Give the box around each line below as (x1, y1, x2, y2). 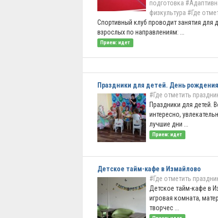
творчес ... (149, 204, 179, 212)
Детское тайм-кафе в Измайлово (97, 165, 201, 173)
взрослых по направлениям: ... (97, 28, 184, 36)
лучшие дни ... (149, 120, 188, 128)
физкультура (149, 9, 186, 17)
